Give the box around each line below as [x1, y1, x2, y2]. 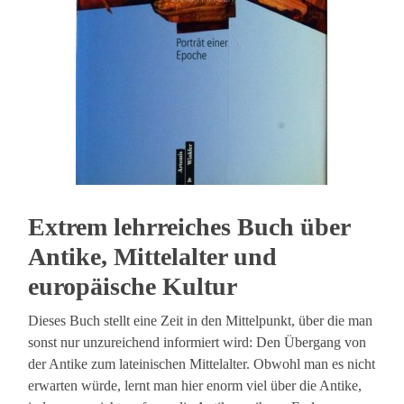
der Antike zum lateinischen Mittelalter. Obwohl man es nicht [28, 356, 376, 372]
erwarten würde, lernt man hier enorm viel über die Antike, [28, 378, 363, 394]
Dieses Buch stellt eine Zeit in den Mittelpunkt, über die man [28, 313, 373, 329]
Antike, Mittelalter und [28, 243, 278, 271]
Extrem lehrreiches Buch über [28, 213, 351, 242]
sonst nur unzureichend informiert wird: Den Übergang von [28, 335, 367, 351]
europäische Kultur [28, 272, 238, 301]
